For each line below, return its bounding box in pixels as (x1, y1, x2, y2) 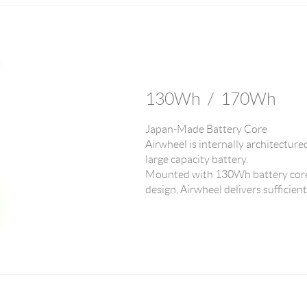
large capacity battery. (145, 153, 248, 166)
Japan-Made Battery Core (145, 123, 267, 136)
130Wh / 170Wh (145, 90, 276, 109)
